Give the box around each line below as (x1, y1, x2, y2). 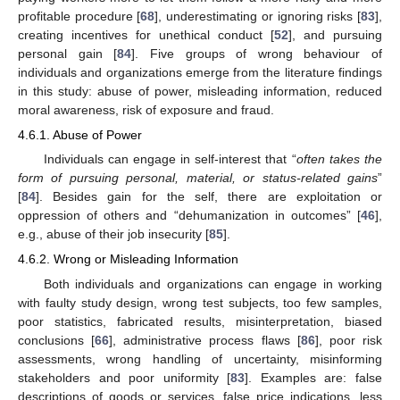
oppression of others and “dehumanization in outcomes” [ (18, 208, 361, 223)
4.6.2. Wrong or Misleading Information (18, 252, 238, 267)
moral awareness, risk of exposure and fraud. (18, 103, 274, 118)
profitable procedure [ (18, 9, 141, 24)
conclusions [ (18, 332, 96, 347)
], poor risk (314, 332, 383, 347)
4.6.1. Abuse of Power (18, 128, 142, 143)
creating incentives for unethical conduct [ (18, 28, 274, 43)
